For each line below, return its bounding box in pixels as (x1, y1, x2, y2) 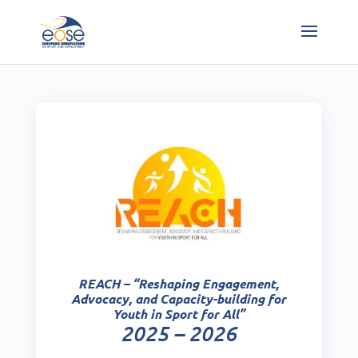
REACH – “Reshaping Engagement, (78, 274, 280, 292)
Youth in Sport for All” (113, 304, 245, 322)
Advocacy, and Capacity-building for (71, 289, 287, 307)
